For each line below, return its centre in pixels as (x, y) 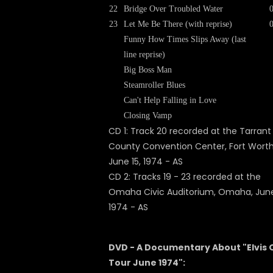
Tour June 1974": (147, 263)
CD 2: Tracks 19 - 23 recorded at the (185, 177)
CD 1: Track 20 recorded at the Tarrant (190, 131)
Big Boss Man (148, 70)
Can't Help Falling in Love (170, 100)
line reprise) (144, 55)
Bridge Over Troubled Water (173, 9)
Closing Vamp (148, 115)
